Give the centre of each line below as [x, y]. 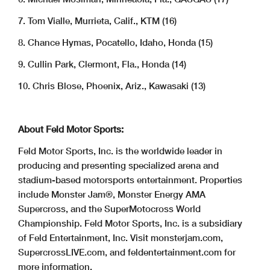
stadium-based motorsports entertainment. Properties [130, 180]
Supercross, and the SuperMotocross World [109, 209]
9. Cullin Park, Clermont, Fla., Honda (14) [102, 64]
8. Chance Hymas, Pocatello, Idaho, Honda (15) [115, 42]
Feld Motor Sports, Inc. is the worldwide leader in [120, 151]
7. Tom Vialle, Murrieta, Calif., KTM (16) [97, 21]
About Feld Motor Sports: [71, 129]
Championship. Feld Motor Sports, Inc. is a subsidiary [130, 223]
